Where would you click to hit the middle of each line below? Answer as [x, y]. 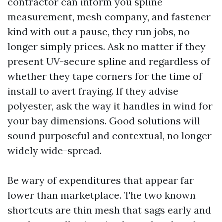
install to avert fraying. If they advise [93, 91]
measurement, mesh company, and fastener [109, 17]
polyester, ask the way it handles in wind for [110, 106]
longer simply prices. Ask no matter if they [107, 46]
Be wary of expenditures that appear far [101, 180]
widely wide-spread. [55, 150]
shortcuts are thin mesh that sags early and [109, 210]
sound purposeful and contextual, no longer [110, 136]
